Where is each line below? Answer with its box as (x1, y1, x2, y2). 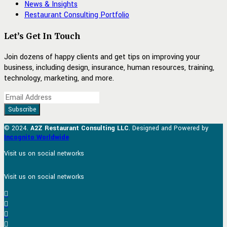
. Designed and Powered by (129, 124, 208, 133)
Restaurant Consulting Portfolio (24, 9, 129, 20)
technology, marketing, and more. (4, 73, 114, 84)
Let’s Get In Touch (4, 30, 81, 41)
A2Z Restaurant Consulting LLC (30, 124, 129, 133)
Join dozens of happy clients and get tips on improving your (4, 52, 200, 63)
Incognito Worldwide (4, 133, 69, 142)
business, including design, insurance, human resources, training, (4, 62, 214, 73)
